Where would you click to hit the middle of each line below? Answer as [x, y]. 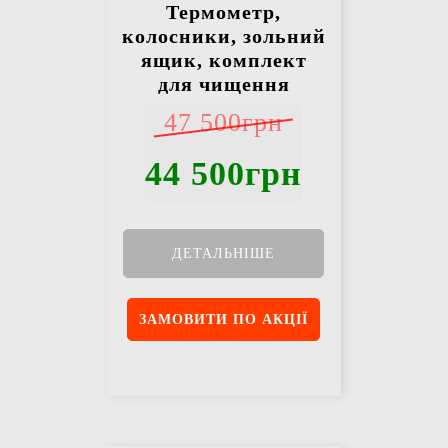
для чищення [223, 84]
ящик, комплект [223, 60]
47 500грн [224, 123]
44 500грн [224, 174]
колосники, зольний [223, 36]
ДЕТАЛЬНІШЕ [224, 254]
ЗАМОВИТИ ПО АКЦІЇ [224, 320]
